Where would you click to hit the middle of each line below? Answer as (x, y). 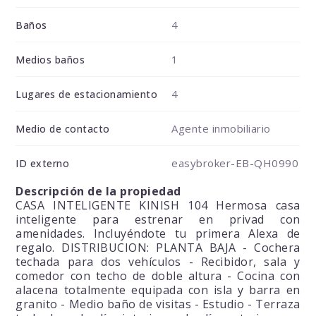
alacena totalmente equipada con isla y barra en (158, 290)
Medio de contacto (63, 129)
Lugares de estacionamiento (87, 95)
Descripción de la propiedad (98, 192)
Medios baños (50, 60)
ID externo (43, 164)
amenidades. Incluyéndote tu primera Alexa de (158, 234)
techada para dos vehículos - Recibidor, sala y (158, 262)
